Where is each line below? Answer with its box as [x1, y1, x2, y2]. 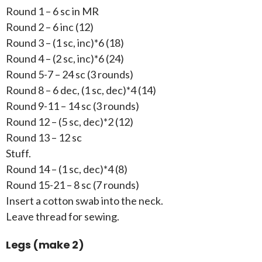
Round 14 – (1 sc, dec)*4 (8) [6, 163, 127, 176]
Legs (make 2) [6, 237, 84, 253]
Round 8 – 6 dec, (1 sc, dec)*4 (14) [6, 84, 156, 97]
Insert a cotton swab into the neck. [6, 194, 163, 208]
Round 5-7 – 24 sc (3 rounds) [6, 68, 133, 81]
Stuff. [6, 147, 31, 160]
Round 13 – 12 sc [6, 131, 82, 144]
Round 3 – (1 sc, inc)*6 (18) [6, 36, 124, 50]
